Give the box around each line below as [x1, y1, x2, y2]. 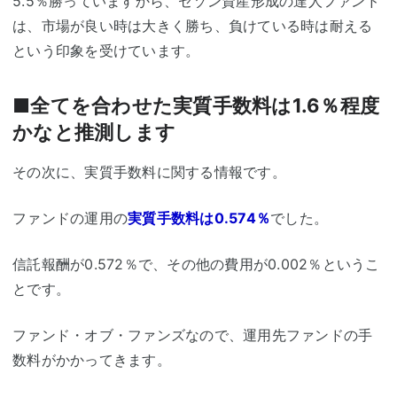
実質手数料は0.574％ [128, 209, 270, 228]
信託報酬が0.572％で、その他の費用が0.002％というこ [12, 255, 380, 274]
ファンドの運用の [12, 209, 128, 228]
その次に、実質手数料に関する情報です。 [12, 163, 286, 182]
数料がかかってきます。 [12, 351, 171, 370]
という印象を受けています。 [12, 41, 200, 59]
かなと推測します [12, 120, 175, 144]
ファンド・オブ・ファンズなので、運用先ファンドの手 [12, 326, 373, 345]
